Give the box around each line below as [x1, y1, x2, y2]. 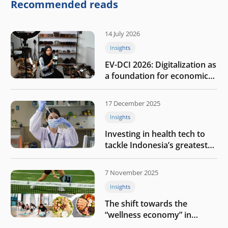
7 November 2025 [105, 168, 158, 178]
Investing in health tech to [105, 128, 205, 140]
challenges [105, 151, 146, 162]
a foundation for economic [105, 70, 208, 81]
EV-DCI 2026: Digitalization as [105, 59, 216, 70]
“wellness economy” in [105, 209, 191, 220]
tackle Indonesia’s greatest [105, 139, 208, 151]
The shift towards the [105, 197, 187, 209]
